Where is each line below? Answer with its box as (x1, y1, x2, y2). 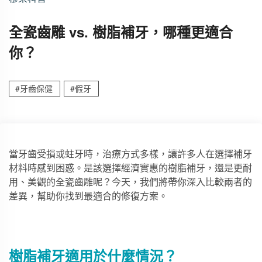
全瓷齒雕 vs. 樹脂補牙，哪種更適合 (9, 22, 233, 42)
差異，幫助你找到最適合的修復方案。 (9, 189, 168, 202)
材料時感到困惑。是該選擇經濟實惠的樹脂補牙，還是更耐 (9, 161, 252, 174)
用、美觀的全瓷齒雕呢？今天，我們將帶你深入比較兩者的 (9, 175, 252, 188)
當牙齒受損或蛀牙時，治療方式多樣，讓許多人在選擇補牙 (9, 147, 252, 160)
